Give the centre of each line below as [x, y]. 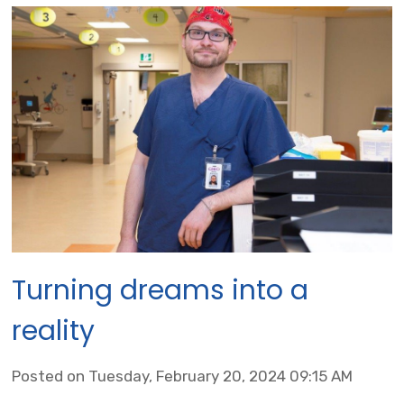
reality [54, 331]
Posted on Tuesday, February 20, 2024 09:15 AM [183, 376]
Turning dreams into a [161, 291]
